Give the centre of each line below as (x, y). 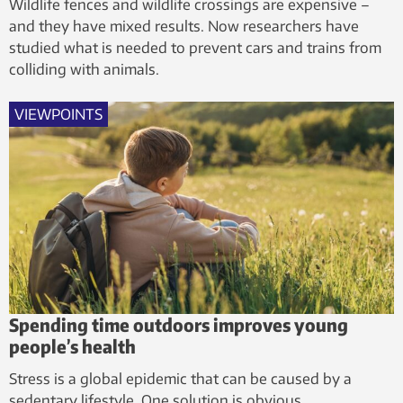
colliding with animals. (84, 69)
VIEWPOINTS (58, 114)
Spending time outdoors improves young (179, 325)
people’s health (72, 346)
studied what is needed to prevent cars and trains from (195, 47)
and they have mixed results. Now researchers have (184, 26)
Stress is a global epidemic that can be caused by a (180, 379)
